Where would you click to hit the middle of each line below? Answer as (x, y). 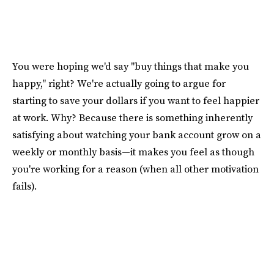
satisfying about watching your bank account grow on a (137, 134)
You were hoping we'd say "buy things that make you (131, 66)
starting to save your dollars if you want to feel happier (136, 100)
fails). (24, 186)
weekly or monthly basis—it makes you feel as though (133, 151)
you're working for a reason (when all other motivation (135, 168)
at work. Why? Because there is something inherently (132, 117)
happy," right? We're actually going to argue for (119, 83)
